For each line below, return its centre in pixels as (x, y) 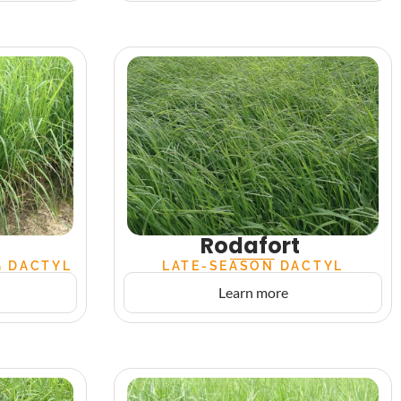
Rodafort (250, 246)
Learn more (253, 292)
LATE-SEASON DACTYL (253, 265)
